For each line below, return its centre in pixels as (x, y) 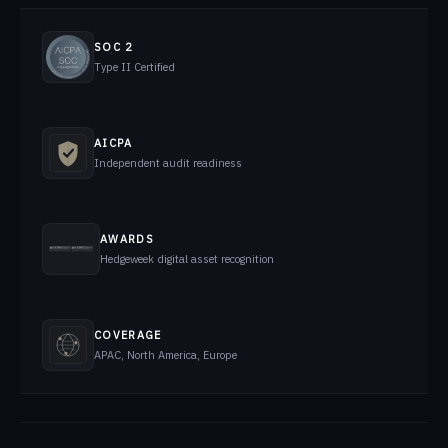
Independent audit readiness (168, 162)
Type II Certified (134, 66)
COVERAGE (128, 334)
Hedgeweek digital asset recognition (187, 258)
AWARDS (127, 238)
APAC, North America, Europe (165, 354)
